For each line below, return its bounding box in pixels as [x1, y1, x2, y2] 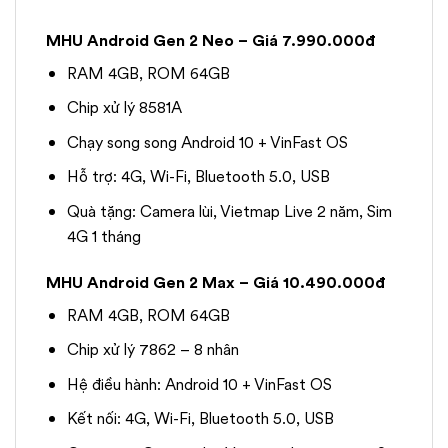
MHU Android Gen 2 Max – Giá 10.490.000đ [46, 270, 385, 294]
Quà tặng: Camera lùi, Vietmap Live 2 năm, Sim [66, 199, 392, 223]
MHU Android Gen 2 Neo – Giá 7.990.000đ [46, 28, 375, 52]
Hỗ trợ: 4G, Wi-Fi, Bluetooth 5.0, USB [66, 165, 330, 189]
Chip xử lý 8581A [66, 96, 182, 120]
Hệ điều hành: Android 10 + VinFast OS [66, 372, 332, 396]
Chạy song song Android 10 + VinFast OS [66, 130, 348, 154]
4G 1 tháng [66, 224, 141, 248]
